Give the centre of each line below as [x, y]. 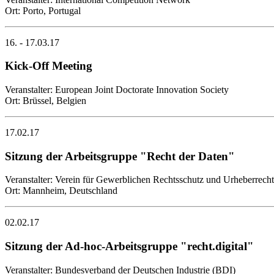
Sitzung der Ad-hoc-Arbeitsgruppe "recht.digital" [129, 246]
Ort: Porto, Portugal [43, 10]
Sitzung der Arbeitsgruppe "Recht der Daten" [120, 156]
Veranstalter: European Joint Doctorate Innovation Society [117, 90]
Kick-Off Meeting [49, 66]
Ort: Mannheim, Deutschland [61, 191]
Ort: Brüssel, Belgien [46, 101]
